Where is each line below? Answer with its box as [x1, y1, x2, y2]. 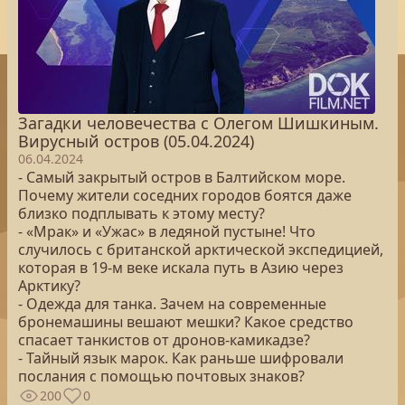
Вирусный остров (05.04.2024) [18, 130, 254, 152]
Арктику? [18, 276, 80, 296]
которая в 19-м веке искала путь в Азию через [18, 258, 344, 278]
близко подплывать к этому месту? [18, 203, 265, 223]
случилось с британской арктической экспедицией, [18, 240, 383, 259]
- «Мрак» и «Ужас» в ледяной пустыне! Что [18, 221, 316, 241]
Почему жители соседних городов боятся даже [18, 185, 352, 205]
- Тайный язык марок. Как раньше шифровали [18, 348, 344, 368]
